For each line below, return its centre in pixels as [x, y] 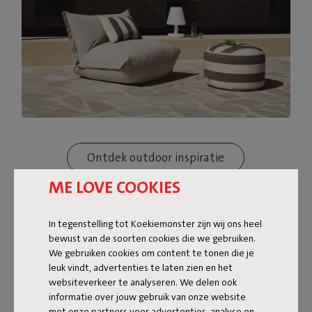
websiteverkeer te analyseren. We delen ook [143, 282]
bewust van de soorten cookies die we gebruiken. [152, 238]
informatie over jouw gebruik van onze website [147, 296]
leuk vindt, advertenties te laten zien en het [141, 267]
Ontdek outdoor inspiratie [156, 158]
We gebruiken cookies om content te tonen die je [151, 252]
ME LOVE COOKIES [115, 187]
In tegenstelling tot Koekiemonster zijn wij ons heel [155, 223]
